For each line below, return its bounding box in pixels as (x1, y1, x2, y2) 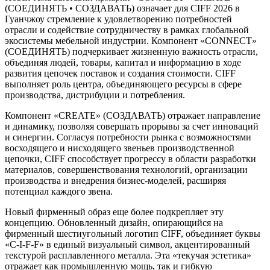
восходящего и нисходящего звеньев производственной (5, 142, 234, 153)
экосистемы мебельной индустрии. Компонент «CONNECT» (5, 35, 257, 46)
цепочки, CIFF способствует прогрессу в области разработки (5, 153, 256, 164)
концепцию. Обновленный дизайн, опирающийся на (5, 217, 223, 228)
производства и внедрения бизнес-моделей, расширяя (5, 175, 226, 186)
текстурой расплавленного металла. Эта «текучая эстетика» (5, 250, 251, 260)
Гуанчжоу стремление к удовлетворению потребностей (5, 13, 232, 24)
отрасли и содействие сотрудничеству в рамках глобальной (5, 24, 249, 35)
